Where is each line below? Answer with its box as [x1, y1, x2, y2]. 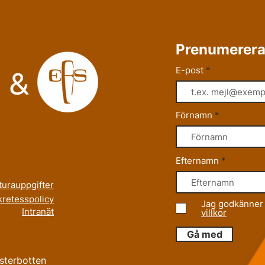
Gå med [186, 228, 222, 241]
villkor [201, 207, 227, 219]
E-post [176, 64, 206, 76]
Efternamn [176, 155, 219, 167]
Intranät [22, 206, 54, 218]
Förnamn [176, 109, 212, 121]
